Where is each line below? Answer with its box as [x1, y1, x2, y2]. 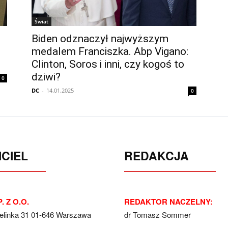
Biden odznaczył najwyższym [32, 33, 168, 45]
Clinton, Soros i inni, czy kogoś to [32, 58, 184, 70]
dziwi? [32, 71, 61, 83]
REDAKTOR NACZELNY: [124, 196, 213, 207]
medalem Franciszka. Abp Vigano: [32, 45, 188, 58]
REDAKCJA [124, 147, 189, 164]
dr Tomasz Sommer [124, 209, 191, 220]
